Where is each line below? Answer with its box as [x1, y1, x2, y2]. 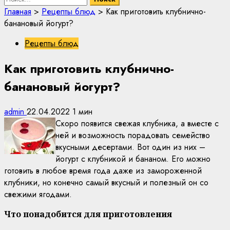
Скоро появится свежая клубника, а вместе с [55, 118, 219, 129]
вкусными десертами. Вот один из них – [55, 141, 205, 153]
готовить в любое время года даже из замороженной [4, 165, 202, 177]
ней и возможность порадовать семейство [55, 129, 210, 141]
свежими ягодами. [4, 188, 72, 200]
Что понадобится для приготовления [4, 208, 172, 220]
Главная [4, 6, 31, 18]
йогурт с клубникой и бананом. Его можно [55, 153, 210, 165]
